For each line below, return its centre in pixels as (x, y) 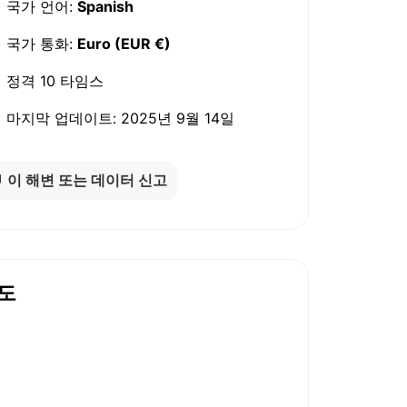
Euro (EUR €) (124, 43)
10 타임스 (70, 81)
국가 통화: (40, 43)
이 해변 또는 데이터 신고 (88, 179)
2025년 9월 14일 (176, 119)
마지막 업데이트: (60, 119)
